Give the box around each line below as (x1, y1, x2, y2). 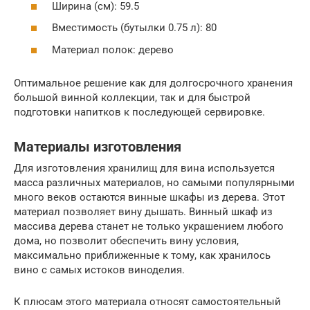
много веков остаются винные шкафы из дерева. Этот (14, 190, 285, 203)
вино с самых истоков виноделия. (14, 263, 185, 276)
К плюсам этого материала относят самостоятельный (14, 295, 281, 308)
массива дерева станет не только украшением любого (14, 219, 284, 232)
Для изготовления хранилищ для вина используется (14, 161, 275, 174)
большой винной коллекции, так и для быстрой (14, 91, 250, 104)
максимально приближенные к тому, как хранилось (14, 248, 271, 262)
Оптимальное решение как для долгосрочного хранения (14, 76, 293, 89)
